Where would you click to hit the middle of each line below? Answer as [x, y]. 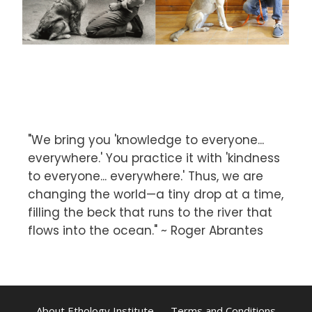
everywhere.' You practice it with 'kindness [154, 158]
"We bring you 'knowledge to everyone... [146, 140]
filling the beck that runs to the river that [150, 212]
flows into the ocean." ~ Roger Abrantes [146, 230]
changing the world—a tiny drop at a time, [156, 194]
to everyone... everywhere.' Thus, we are [146, 176]
